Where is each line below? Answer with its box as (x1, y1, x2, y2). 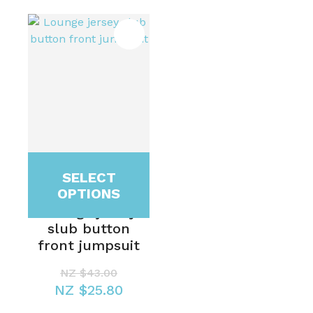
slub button (48, 220, 130, 238)
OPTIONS (57, 185, 120, 203)
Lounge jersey (41, 203, 137, 221)
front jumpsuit (38, 237, 140, 254)
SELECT (61, 169, 116, 187)
